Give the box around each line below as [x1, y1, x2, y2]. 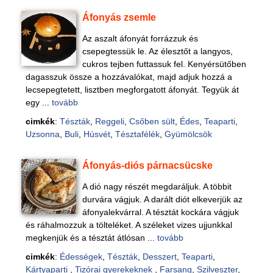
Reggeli [94, 116, 124, 126]
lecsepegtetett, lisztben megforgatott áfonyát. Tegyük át [25, 85, 239, 94]
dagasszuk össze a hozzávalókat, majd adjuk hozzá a [25, 72, 232, 82]
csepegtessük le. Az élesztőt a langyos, [82, 46, 233, 56]
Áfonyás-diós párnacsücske [82, 160, 213, 171]
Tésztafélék [115, 129, 160, 139]
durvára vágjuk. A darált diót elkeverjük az [82, 194, 243, 204]
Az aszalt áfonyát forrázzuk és [82, 34, 199, 43]
